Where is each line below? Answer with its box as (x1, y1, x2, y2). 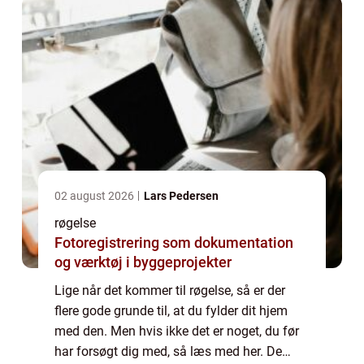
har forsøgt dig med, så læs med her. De (54, 344, 282, 360)
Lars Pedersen (144, 189, 219, 203)
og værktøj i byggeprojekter (54, 253, 232, 271)
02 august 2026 (54, 189, 136, 203)
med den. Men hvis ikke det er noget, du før (54, 323, 299, 340)
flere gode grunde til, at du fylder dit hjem (54, 303, 288, 319)
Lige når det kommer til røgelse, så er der (54, 283, 285, 299)
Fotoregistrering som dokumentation (54, 234, 293, 252)
